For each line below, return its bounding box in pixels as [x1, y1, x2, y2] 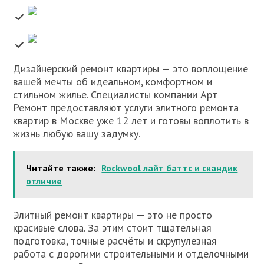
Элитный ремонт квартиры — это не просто [13, 208, 213, 222]
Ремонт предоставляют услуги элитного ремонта [13, 101, 239, 115]
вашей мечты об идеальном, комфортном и [13, 75, 213, 89]
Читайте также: [26, 162, 96, 174]
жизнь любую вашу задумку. [13, 127, 141, 141]
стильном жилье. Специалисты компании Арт [13, 88, 218, 102]
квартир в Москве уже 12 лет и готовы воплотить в [13, 114, 249, 128]
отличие [26, 175, 62, 187]
